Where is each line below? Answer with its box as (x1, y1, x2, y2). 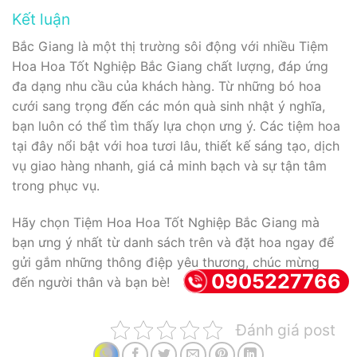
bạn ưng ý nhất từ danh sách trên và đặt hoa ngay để (12, 233, 334, 250)
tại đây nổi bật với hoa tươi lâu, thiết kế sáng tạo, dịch (12, 137, 339, 154)
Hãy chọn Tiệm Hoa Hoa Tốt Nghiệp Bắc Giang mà (12, 214, 320, 230)
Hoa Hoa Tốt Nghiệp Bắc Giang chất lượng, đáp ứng (12, 57, 328, 74)
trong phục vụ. (12, 177, 100, 194)
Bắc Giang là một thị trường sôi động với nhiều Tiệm (12, 37, 328, 54)
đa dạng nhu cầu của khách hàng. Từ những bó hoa (12, 77, 321, 94)
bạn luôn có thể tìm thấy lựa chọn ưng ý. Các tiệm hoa (12, 117, 340, 134)
